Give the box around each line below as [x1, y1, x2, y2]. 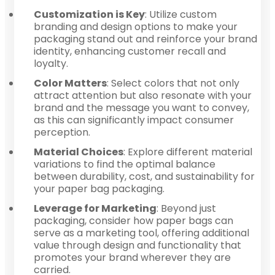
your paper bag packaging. [34, 181, 165, 196]
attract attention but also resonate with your [34, 88, 252, 103]
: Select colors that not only [107, 76, 239, 90]
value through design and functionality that [34, 238, 241, 252]
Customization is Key [34, 7, 145, 21]
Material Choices [34, 144, 123, 159]
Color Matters [34, 76, 107, 90]
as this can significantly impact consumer [34, 112, 234, 127]
